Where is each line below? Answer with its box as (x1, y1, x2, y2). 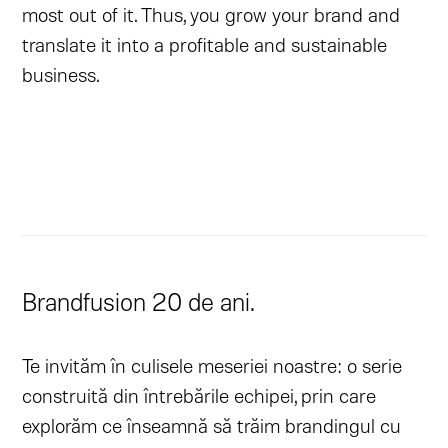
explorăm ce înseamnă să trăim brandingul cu (22, 413, 402, 438)
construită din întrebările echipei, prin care (22, 383, 377, 408)
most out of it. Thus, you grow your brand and (22, 2, 401, 26)
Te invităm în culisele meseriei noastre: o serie (22, 353, 403, 378)
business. (22, 62, 100, 86)
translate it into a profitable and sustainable (22, 32, 388, 56)
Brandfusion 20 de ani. (22, 286, 255, 316)
